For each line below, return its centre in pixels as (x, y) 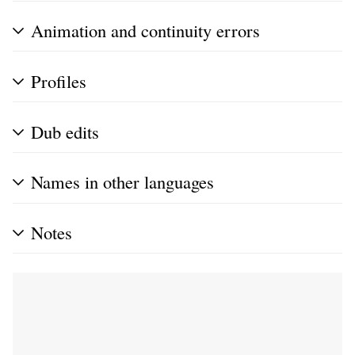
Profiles (59, 80)
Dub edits (65, 131)
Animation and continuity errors (145, 31)
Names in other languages (122, 182)
